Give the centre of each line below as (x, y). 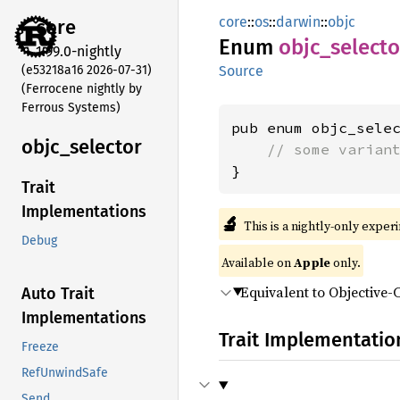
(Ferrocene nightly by (82, 88)
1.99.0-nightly (79, 51)
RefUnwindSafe (65, 373)
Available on (258, 262)
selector (106, 146)
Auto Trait (58, 294)
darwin (298, 22)
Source (241, 71)
